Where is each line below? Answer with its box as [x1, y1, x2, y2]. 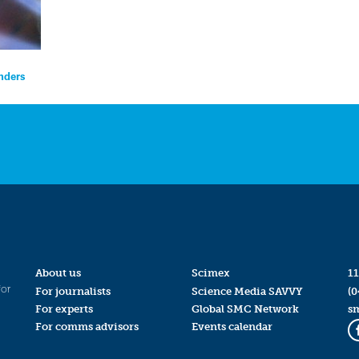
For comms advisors [34, 320, 139, 333]
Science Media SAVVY [191, 284, 303, 297]
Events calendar [191, 320, 272, 333]
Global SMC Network [191, 302, 299, 315]
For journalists [34, 284, 111, 297]
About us [34, 267, 81, 280]
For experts [34, 302, 93, 315]
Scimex [191, 267, 230, 280]
